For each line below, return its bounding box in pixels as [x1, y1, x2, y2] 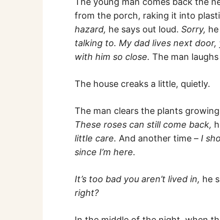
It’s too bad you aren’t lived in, [75, 173, 202, 184]
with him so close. [75, 51, 152, 62]
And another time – [119, 133, 201, 143]
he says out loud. [106, 24, 181, 34]
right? [75, 187, 99, 198]
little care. [75, 133, 119, 143]
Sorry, [181, 24, 206, 34]
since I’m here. [75, 146, 136, 157]
